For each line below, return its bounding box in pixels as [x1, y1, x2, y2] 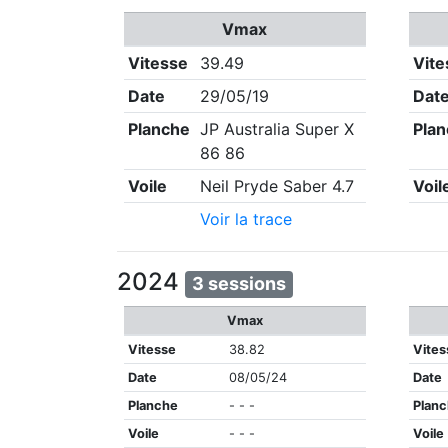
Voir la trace [200, 209, 293, 230]
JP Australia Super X [200, 119, 355, 140]
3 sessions [192, 273, 287, 295]
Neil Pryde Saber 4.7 [200, 176, 355, 197]
